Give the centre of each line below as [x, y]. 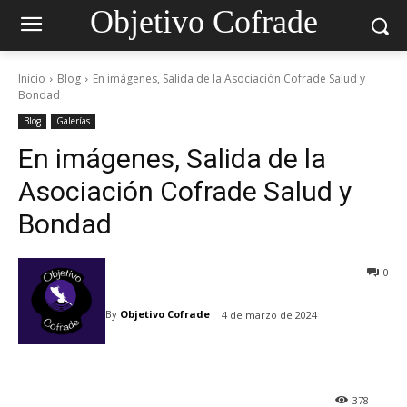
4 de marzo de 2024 [269, 314]
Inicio [32, 79]
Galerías [73, 121]
